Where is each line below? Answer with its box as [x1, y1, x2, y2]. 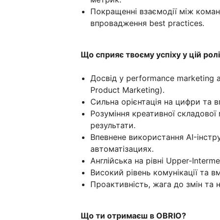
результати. [90, 120, 136, 131]
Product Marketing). [90, 85, 165, 95]
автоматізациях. [90, 144, 154, 154]
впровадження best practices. [90, 18, 204, 28]
